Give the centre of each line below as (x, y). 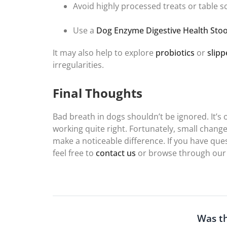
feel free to (74, 153)
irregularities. (78, 65)
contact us (116, 153)
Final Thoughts (98, 93)
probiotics (175, 53)
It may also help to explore (104, 53)
